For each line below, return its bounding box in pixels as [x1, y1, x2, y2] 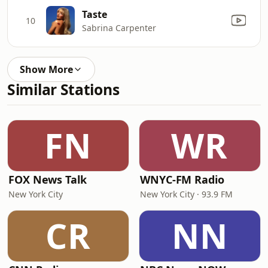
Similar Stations [7, 80, 120, 99]
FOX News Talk [8, 172, 87, 187]
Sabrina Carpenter [82, 22, 156, 33]
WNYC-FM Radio [140, 172, 224, 187]
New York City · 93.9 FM [140, 188, 233, 200]
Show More [20, 63, 73, 76]
